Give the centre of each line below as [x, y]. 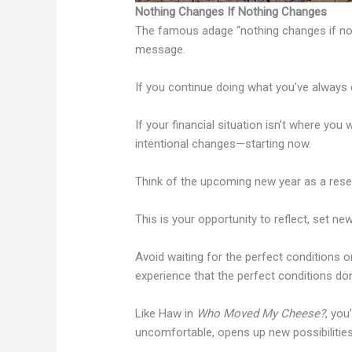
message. [161, 50]
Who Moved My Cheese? [261, 314]
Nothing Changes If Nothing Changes [231, 12]
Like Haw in [166, 314]
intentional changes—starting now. [224, 144]
